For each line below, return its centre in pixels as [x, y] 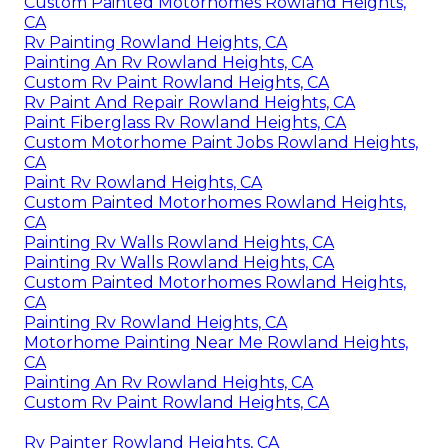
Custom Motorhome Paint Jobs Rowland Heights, [221, 143]
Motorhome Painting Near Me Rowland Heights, [216, 343]
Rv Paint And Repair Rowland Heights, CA [189, 103]
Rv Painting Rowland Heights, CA [155, 43]
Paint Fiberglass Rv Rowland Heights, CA [185, 123]
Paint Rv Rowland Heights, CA [143, 183]
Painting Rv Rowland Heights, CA [155, 323]
